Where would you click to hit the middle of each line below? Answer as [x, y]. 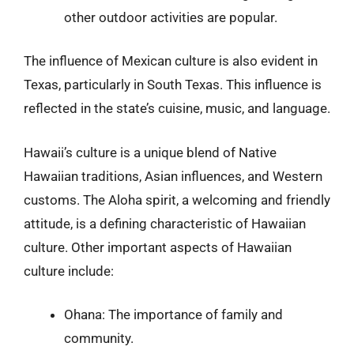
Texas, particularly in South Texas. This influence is [173, 85]
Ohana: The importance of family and [173, 314]
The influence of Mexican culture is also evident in [171, 61]
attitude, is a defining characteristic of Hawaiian [165, 223]
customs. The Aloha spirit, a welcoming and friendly [177, 200]
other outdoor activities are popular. [171, 17]
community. [99, 338]
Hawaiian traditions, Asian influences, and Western [173, 176]
